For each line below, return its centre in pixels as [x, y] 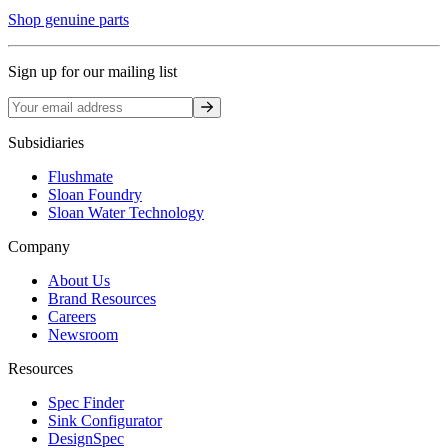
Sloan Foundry [95, 195]
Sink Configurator [105, 421]
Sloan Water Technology [126, 213]
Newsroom [83, 335]
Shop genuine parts [68, 20]
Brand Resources [102, 299]
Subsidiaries [46, 143]
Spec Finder [86, 403]
